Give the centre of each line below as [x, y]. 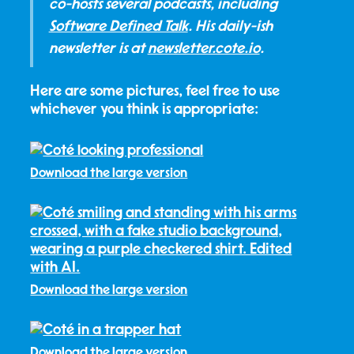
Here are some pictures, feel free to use [155, 92]
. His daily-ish [230, 26]
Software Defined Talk [118, 26]
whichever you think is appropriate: [145, 110]
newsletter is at [98, 48]
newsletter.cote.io [203, 48]
